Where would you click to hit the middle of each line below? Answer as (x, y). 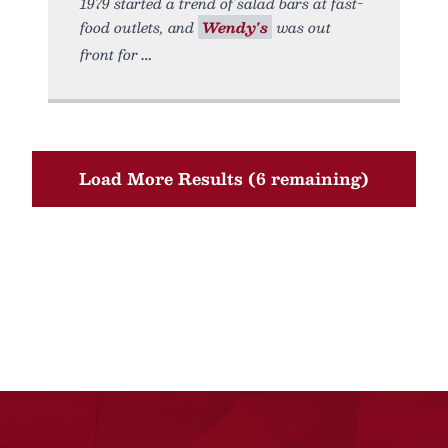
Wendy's (235, 27)
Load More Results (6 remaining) (224, 178)
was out (301, 27)
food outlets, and (139, 27)
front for (109, 54)
